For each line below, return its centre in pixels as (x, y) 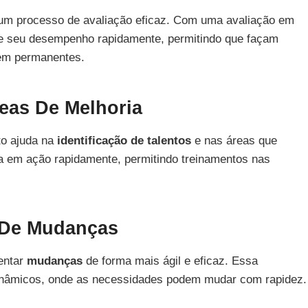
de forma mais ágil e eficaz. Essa (170, 261)
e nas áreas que (234, 140)
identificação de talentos (124, 140)
